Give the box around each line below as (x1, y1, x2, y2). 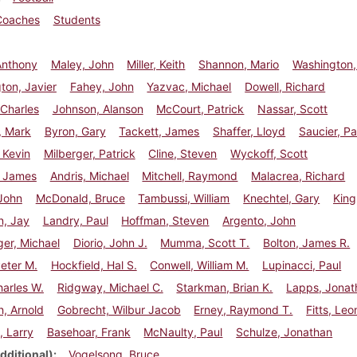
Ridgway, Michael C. (57, 280, 163, 294)
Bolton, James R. (263, 235, 351, 249)
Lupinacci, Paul (262, 257, 342, 272)
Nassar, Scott (257, 101, 328, 116)
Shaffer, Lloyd (213, 124, 286, 138)
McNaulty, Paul (143, 324, 223, 339)
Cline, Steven (148, 146, 218, 160)
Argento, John (222, 213, 296, 227)
